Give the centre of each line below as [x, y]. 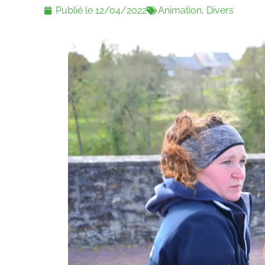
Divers [220, 11]
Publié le [76, 11]
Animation [180, 11]
